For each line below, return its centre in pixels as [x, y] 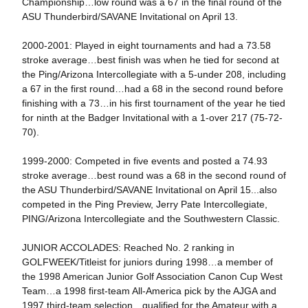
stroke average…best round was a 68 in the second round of [154, 175]
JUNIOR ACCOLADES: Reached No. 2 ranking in [128, 247]
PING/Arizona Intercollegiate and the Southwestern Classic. [151, 219]
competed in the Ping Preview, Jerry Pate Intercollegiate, [144, 204]
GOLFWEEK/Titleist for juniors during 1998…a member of [147, 262]
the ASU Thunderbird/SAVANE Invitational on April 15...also [149, 190]
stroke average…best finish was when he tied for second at [150, 60]
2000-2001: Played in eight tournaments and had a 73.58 [146, 45]
